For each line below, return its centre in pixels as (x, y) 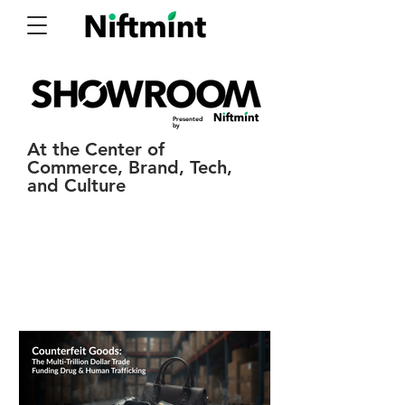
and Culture (76, 185)
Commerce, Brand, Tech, (130, 167)
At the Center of (96, 149)
